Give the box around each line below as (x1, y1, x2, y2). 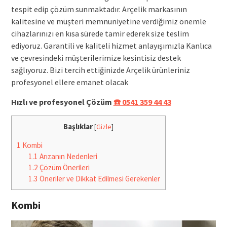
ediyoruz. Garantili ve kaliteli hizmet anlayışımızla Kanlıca (11, 40, 212, 51)
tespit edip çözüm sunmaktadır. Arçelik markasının (11, 4, 187, 14)
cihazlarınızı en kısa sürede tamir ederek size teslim (11, 28, 189, 39)
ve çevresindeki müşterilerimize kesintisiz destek (11, 52, 181, 63)
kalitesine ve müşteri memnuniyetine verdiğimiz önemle (11, 16, 206, 26)
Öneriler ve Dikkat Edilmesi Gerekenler (37, 174, 160, 184)
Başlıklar (63, 121, 93, 131)
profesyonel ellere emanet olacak (11, 77, 128, 87)
